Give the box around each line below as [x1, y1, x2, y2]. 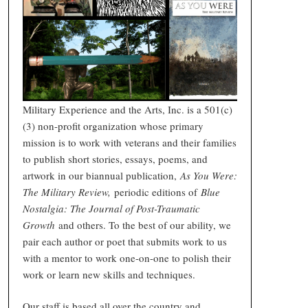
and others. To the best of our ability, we [58, 217, 231, 232]
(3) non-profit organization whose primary [22, 118, 203, 133]
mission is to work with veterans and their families [22, 135, 236, 149]
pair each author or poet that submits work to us [22, 234, 227, 248]
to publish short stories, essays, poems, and [22, 151, 208, 166]
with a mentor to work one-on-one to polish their [22, 250, 231, 265]
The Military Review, [22, 184, 111, 199]
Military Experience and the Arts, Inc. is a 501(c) [22, 102, 232, 116]
